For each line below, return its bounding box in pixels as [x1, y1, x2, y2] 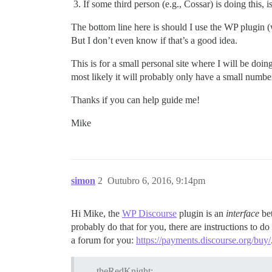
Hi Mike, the [71, 208, 122, 219]
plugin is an [177, 208, 226, 219]
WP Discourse [122, 208, 177, 219]
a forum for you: [71, 235, 136, 245]
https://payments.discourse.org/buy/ [136, 235, 271, 245]
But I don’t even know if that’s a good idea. [71, 35, 237, 46]
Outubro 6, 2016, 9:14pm [107, 175, 205, 186]
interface [226, 208, 259, 219]
